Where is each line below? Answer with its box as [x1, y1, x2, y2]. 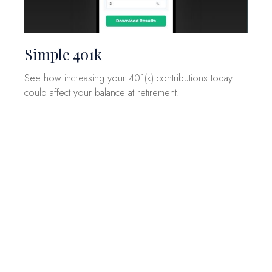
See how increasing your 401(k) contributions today [24, 70, 233, 85]
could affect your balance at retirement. [24, 85, 180, 100]
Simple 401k [24, 44, 102, 64]
